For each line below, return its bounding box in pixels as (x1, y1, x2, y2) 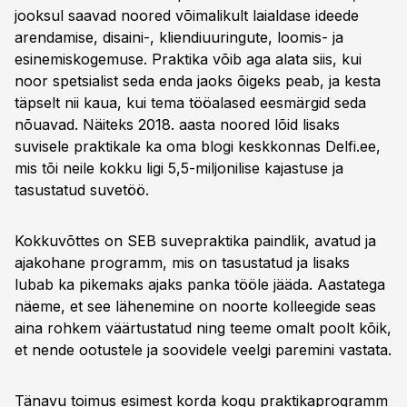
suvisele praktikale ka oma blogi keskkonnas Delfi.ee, (15, 137, 381, 155)
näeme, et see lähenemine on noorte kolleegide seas (15, 297, 376, 315)
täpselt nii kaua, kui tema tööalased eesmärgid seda (15, 94, 366, 112)
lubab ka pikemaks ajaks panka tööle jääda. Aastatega (15, 275, 385, 293)
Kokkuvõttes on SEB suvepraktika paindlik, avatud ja (15, 232, 376, 250)
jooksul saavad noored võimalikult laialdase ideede (15, 6, 359, 25)
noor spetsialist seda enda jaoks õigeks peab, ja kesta (15, 72, 381, 90)
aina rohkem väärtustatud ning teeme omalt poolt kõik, (15, 319, 392, 337)
